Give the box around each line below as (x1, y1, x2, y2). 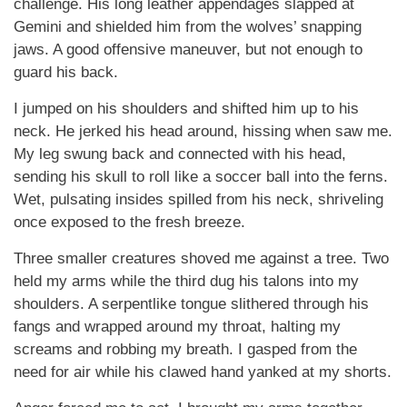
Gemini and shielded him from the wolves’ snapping (14, 18, 362, 35)
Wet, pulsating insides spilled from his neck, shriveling (14, 191, 383, 208)
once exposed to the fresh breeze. (14, 213, 245, 231)
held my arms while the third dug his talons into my (14, 273, 359, 290)
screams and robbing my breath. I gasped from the (14, 341, 357, 358)
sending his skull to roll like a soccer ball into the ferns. (14, 168, 388, 185)
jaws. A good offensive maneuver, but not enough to (14, 41, 362, 58)
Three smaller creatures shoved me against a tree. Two (14, 250, 389, 267)
